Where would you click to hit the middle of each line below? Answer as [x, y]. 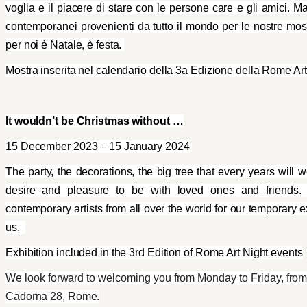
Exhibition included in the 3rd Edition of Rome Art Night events [154, 252]
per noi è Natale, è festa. [65, 45]
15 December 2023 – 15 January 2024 [98, 146]
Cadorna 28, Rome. [53, 296]
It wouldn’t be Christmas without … [95, 121]
